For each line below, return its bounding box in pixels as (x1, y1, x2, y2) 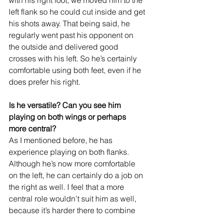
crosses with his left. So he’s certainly (9, 53, 139, 63)
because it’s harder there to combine (9, 205, 137, 215)
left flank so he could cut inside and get (9, 6, 147, 17)
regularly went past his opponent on (9, 30, 135, 40)
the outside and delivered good (9, 41, 120, 52)
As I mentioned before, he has (9, 135, 114, 145)
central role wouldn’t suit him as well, (9, 193, 138, 203)
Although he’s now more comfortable (9, 158, 137, 168)
